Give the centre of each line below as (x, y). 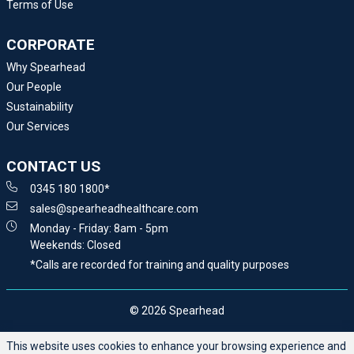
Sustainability (40, 106)
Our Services (38, 126)
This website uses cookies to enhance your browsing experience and (176, 346)
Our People (34, 87)
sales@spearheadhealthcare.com (114, 208)
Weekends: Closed (75, 245)
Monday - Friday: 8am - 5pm (99, 228)
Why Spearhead (46, 67)
